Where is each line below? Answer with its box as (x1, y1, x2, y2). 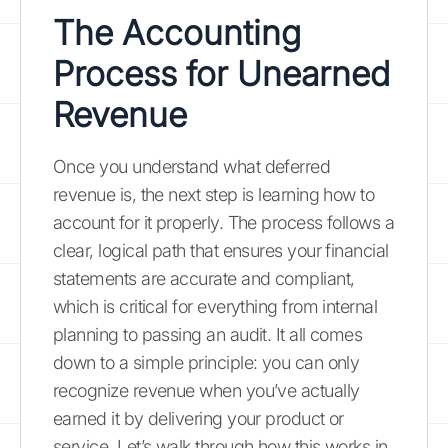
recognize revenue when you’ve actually (53, 379, 360, 401)
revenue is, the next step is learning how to (53, 183, 375, 205)
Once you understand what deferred (53, 155, 331, 177)
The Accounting (53, 11, 301, 53)
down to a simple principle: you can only (53, 351, 360, 373)
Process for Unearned (53, 52, 390, 94)
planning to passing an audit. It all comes (53, 323, 363, 345)
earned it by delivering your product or (53, 407, 344, 429)
